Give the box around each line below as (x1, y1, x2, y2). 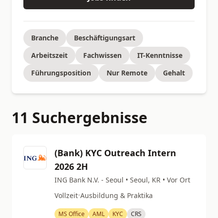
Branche (31, 33, 58, 42)
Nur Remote (107, 68, 147, 77)
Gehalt (163, 68, 185, 77)
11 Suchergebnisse (12, 108, 147, 127)
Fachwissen (83, 51, 122, 60)
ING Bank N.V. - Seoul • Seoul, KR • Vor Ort (54, 175, 190, 184)
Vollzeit (54, 191, 78, 200)
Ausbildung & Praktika (80, 191, 153, 200)
